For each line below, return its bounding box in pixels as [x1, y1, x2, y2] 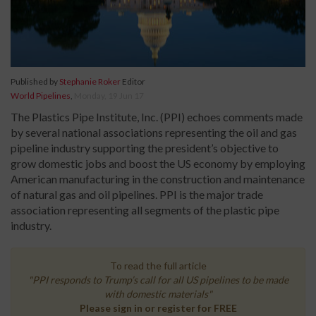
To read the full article [109, 260, 207, 272]
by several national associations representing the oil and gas [11, 126, 297, 140]
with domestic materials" [104, 288, 212, 300]
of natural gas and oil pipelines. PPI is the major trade [11, 188, 263, 202]
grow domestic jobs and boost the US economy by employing [11, 157, 305, 171]
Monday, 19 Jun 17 [74, 90, 144, 102]
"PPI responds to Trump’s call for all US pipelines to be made [28, 274, 288, 286]
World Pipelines [11, 90, 71, 102]
